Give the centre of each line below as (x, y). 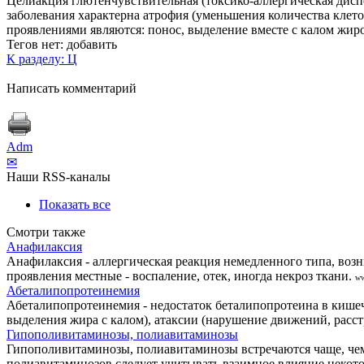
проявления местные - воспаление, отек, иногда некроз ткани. (179, 275)
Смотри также (46, 232)
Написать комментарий (71, 88)
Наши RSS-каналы (58, 176)
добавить (92, 44)
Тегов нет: (35, 44)
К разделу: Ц (42, 58)
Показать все (75, 204)
